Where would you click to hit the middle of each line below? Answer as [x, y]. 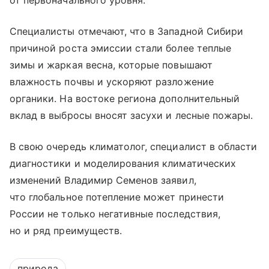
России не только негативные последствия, [115, 214]
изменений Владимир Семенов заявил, [103, 180]
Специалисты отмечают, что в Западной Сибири [127, 32]
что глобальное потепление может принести [117, 197]
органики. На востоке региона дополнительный [125, 99]
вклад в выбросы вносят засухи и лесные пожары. [131, 116]
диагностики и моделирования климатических [123, 164]
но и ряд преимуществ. [66, 231]
